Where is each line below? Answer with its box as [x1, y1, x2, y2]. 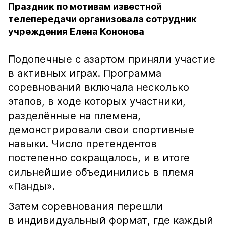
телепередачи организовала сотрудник [8, 14, 197, 24]
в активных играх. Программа [8, 67, 161, 79]
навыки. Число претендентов [8, 138, 157, 150]
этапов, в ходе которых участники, [8, 95, 186, 107]
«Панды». [8, 180, 55, 192]
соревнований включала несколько [8, 81, 189, 93]
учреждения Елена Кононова [8, 26, 144, 37]
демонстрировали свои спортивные [8, 124, 194, 136]
